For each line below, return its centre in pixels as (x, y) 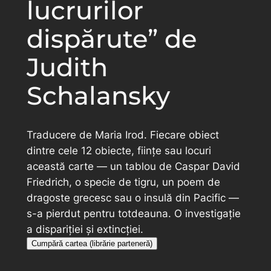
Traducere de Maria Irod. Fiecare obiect (122, 135)
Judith (67, 67)
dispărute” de (111, 39)
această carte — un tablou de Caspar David (133, 167)
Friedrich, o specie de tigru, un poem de (123, 182)
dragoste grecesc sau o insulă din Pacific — (132, 198)
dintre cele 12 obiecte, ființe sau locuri (119, 151)
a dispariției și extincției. (85, 230)
